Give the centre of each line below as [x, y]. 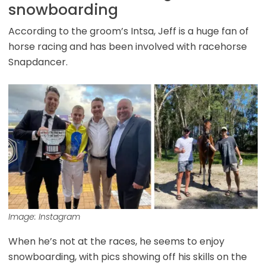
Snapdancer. [39, 62]
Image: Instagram [44, 217]
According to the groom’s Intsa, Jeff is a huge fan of [128, 31]
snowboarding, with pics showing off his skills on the [127, 257]
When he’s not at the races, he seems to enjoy [116, 242]
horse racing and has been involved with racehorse [127, 46]
